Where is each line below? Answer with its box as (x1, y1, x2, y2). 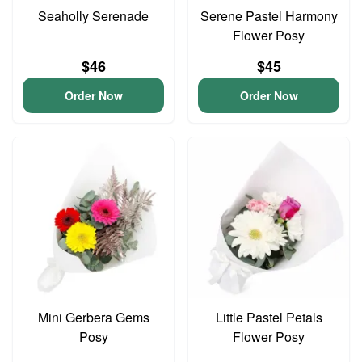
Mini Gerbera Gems (37, 308, 149, 326)
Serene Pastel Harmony (200, 6, 338, 25)
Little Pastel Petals (215, 308, 322, 326)
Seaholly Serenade (38, 6, 149, 25)
